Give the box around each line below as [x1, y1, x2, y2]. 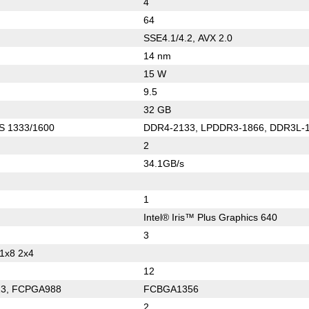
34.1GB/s [143, 157, 184, 169]
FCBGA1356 [143, 283, 199, 295]
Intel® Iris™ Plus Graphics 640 [143, 211, 277, 223]
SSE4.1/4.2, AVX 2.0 [143, 32, 232, 43]
